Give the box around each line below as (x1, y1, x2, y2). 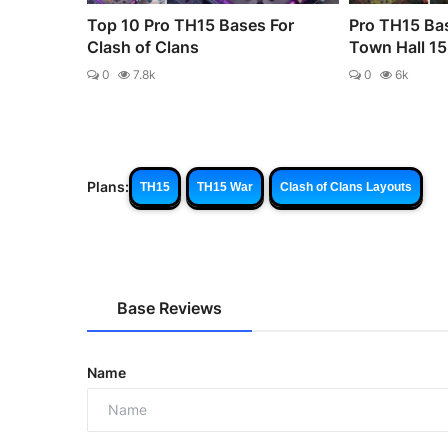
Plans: (87, 178, 129, 196)
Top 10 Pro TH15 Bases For (87, 14, 294, 35)
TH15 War (197, 179, 253, 194)
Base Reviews (117, 297, 222, 318)
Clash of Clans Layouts (280, 179, 412, 194)
